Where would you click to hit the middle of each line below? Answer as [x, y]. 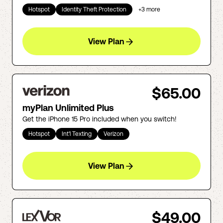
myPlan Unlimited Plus [68, 108]
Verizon [113, 134]
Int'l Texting [77, 134]
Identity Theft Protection [94, 9]
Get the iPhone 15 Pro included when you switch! [100, 119]
